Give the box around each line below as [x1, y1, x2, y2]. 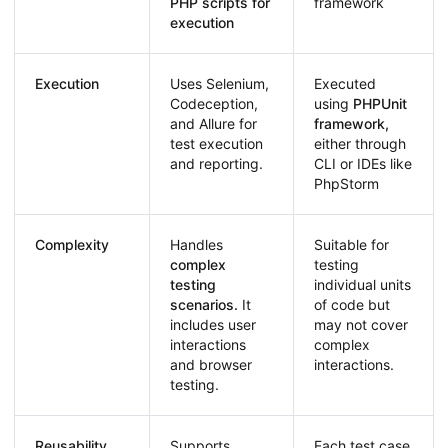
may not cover [314, 316, 408, 334]
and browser [170, 356, 252, 374]
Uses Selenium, [170, 75, 269, 93]
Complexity [35, 236, 109, 254]
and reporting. [170, 155, 263, 173]
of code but [314, 296, 390, 314]
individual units [314, 276, 411, 294]
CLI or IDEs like [314, 155, 412, 173]
